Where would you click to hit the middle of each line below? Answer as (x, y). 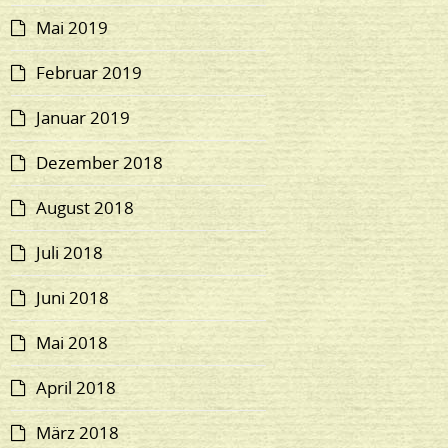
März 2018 (78, 433)
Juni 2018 (73, 298)
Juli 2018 (70, 253)
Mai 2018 (72, 343)
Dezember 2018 (100, 163)
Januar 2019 (83, 118)
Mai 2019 (72, 28)
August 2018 (85, 208)
